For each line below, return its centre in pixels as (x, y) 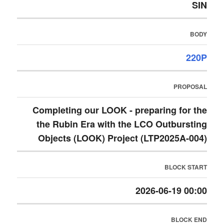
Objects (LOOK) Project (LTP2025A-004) (122, 138)
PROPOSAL (190, 86)
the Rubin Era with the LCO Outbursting (121, 124)
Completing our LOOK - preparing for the (119, 110)
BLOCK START (185, 167)
